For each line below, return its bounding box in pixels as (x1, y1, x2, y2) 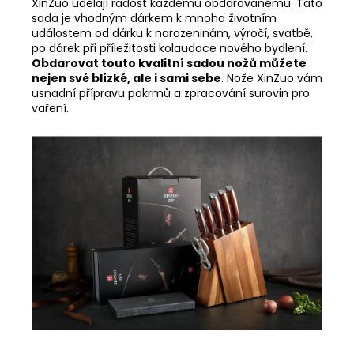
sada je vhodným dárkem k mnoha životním (32, 9, 277, 26)
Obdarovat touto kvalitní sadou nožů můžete (32, 55, 307, 71)
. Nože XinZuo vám (221, 70, 322, 86)
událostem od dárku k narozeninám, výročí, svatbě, (32, 24, 313, 41)
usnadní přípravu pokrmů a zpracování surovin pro (32, 85, 310, 101)
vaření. (32, 100, 69, 116)
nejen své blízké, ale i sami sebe (32, 70, 221, 86)
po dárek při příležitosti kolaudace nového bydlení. (32, 40, 307, 56)
